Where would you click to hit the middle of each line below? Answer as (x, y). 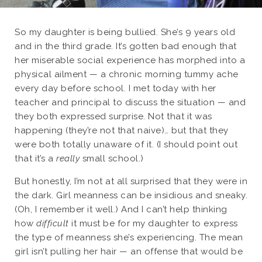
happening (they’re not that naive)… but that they (122, 131)
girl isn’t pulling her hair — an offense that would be (129, 252)
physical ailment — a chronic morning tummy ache (127, 75)
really (69, 159)
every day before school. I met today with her (116, 89)
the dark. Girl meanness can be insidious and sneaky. (131, 196)
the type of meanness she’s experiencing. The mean (129, 238)
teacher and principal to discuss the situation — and (130, 103)
